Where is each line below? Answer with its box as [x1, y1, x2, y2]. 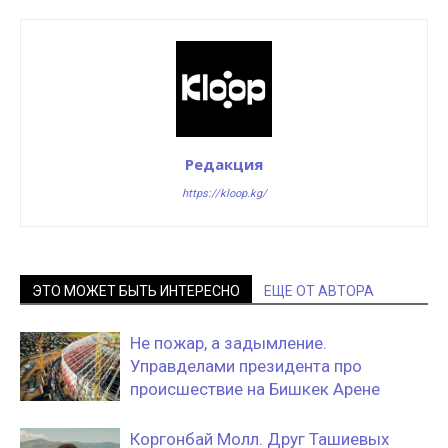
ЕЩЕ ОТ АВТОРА [264, 283, 374, 299]
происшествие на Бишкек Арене [130, 379, 380, 399]
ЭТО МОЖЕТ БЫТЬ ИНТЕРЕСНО [32, 283, 240, 299]
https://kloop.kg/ [181, 187, 267, 200]
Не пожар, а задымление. [130, 333, 327, 353]
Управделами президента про [130, 356, 362, 376]
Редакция [185, 154, 263, 174]
